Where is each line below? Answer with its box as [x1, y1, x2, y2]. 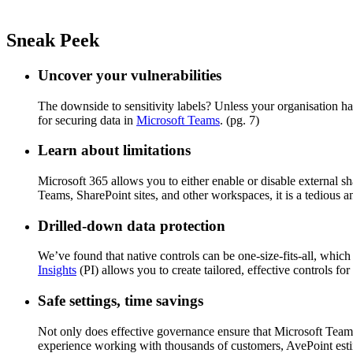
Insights [38, 263, 76, 277]
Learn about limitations [38, 142, 191, 159]
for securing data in [38, 113, 136, 127]
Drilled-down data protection [38, 217, 225, 234]
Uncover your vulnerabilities [38, 66, 221, 84]
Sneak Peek [6, 29, 99, 50]
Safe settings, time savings [38, 292, 203, 310]
